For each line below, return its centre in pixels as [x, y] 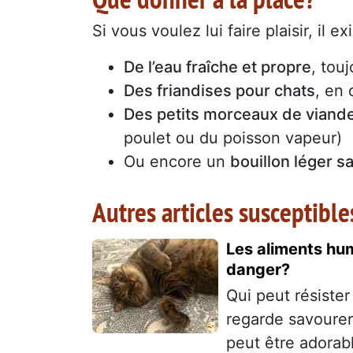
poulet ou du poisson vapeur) [233, 137]
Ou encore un [177, 161]
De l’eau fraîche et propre [217, 67]
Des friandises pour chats [219, 90]
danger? [258, 269]
